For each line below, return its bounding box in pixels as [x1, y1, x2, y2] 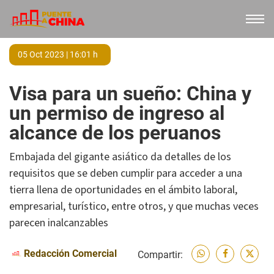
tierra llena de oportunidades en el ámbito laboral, [9, 182, 237, 198]
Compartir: [138, 249, 183, 261]
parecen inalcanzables [9, 215, 108, 231]
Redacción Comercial [24, 248, 117, 259]
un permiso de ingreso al [9, 102, 224, 125]
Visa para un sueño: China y [9, 82, 251, 105]
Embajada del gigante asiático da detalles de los [9, 149, 231, 165]
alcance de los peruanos [9, 121, 221, 144]
